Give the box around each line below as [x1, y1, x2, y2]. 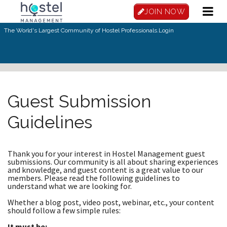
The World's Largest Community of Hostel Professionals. [4, 27, 159, 34]
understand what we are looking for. [8, 180, 132, 191]
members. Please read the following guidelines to [8, 172, 180, 183]
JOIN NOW [144, 7, 185, 16]
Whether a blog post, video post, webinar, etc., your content [8, 197, 214, 207]
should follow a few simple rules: [8, 205, 121, 215]
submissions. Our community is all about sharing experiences [8, 156, 218, 167]
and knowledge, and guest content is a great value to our [8, 164, 203, 175]
